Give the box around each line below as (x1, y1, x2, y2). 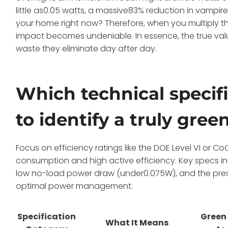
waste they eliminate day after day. (16, 42, 157, 54)
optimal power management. (16, 180, 133, 192)
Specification (17, 210, 76, 222)
